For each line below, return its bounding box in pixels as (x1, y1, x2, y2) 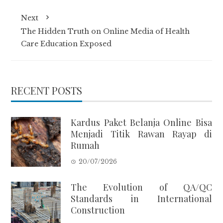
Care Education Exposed (21, 39, 112, 48)
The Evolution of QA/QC (71, 181, 212, 193)
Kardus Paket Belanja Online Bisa (71, 116, 212, 128)
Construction (71, 204, 125, 216)
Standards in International (71, 192, 212, 205)
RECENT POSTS (11, 83, 83, 97)
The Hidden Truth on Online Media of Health (21, 26, 190, 36)
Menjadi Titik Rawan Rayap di (71, 127, 212, 140)
